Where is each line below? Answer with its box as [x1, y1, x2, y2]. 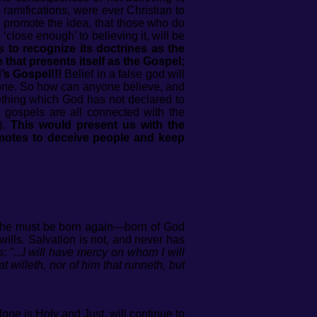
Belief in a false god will [62, 68, 185, 80]
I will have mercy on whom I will [22, 246, 185, 258]
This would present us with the [10, 119, 185, 131]
